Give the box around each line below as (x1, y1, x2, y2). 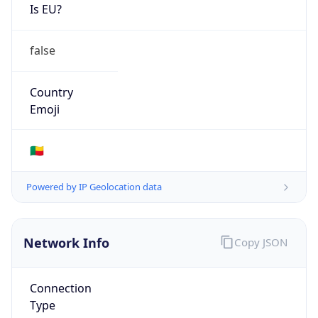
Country (29, 84, 73, 100)
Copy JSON (234, 234, 287, 249)
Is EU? (29, 1, 62, 18)
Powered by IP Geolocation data (26, 180, 162, 194)
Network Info (23, 234, 109, 252)
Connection (29, 280, 92, 296)
